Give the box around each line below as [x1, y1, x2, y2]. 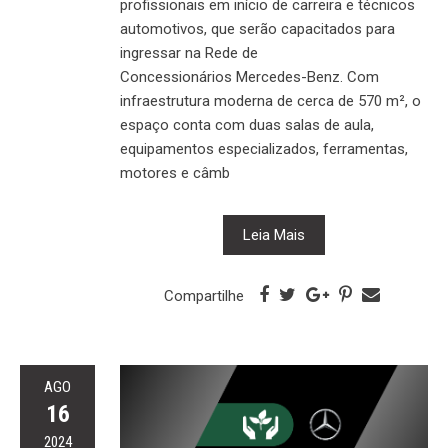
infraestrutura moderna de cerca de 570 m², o [120, 91, 421, 110]
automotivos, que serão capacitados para [120, 19, 395, 38]
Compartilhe [163, 286, 244, 305]
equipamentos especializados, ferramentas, [120, 139, 408, 158]
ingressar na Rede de [120, 43, 258, 62]
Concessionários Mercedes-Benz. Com [120, 67, 379, 86]
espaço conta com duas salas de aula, [120, 115, 374, 134]
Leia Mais [243, 225, 305, 244]
